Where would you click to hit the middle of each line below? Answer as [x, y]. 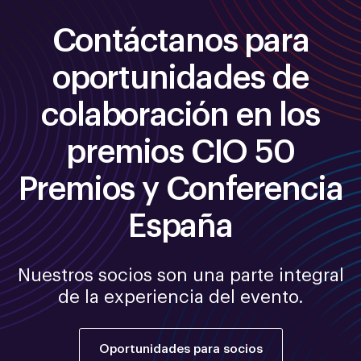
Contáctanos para [180, 42]
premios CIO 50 [180, 154]
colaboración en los [180, 116]
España [180, 228]
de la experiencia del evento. [180, 298]
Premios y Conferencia [180, 191]
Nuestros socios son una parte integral [180, 276]
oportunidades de [180, 79]
